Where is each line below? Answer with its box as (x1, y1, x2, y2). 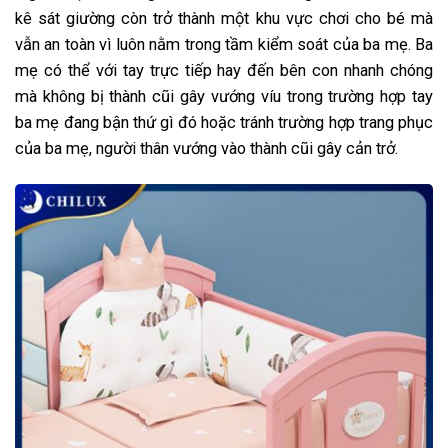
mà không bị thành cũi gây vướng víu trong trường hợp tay (15, 87, 433, 107)
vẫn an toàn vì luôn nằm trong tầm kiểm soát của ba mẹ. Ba (15, 35, 433, 55)
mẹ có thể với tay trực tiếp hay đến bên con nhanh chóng (15, 61, 433, 81)
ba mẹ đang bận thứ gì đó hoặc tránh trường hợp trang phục (15, 113, 433, 133)
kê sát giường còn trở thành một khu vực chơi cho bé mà (15, 9, 433, 29)
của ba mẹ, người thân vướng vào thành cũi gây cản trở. (15, 139, 398, 159)
